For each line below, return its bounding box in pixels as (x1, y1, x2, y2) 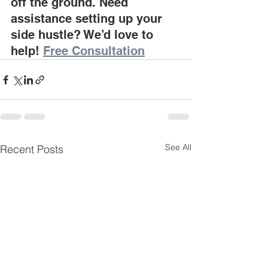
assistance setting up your (11, 11, 166, 26)
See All (165, 142, 191, 153)
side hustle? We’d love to (11, 28, 157, 42)
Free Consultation (43, 44, 145, 58)
